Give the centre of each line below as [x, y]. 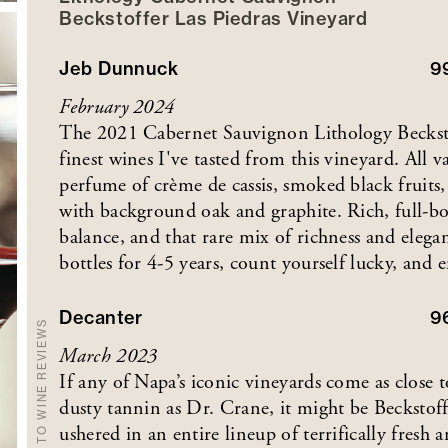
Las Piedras [228, 18]
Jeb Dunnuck [119, 68]
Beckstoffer [114, 18]
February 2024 [117, 107]
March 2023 [108, 356]
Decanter [101, 317]
